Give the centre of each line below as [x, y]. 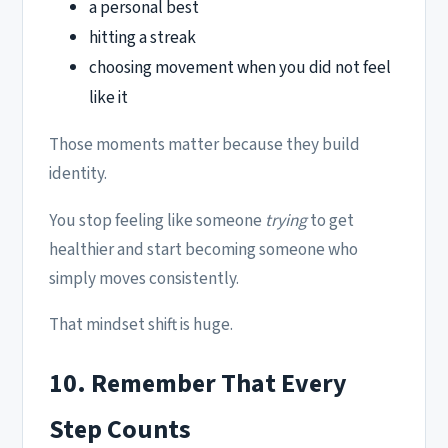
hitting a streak [142, 38]
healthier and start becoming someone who [203, 249]
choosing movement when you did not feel [240, 68]
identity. [78, 174]
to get [330, 220]
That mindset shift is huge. [141, 324]
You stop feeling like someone [157, 220]
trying [286, 220]
